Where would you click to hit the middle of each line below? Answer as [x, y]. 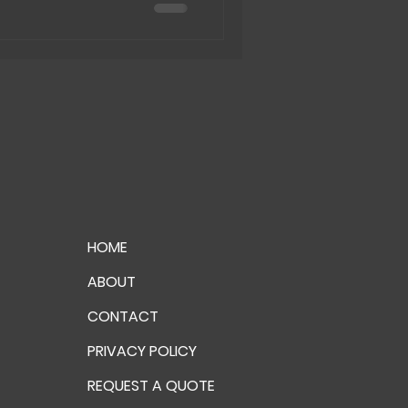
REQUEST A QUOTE [151, 386]
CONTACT [123, 316]
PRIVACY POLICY [142, 351]
